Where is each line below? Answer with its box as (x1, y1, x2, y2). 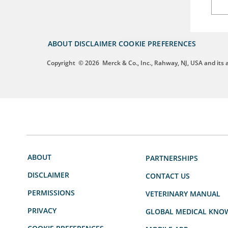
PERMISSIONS (27, 188, 75, 198)
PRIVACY (27, 206, 56, 216)
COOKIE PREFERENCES (119, 39, 196, 49)
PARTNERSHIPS (146, 153, 198, 163)
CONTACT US (146, 171, 190, 181)
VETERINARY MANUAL (146, 189, 220, 199)
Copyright (47, 59, 75, 68)
